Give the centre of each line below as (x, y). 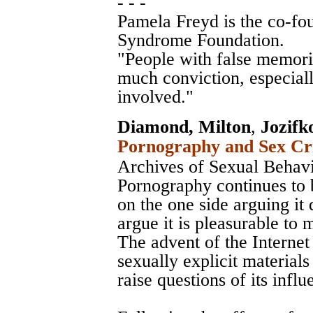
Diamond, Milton (184, 127)
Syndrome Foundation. (201, 41)
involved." (155, 97)
